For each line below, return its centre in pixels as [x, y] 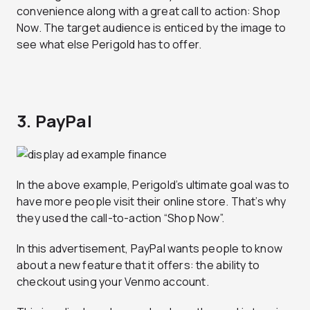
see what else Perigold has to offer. [109, 45]
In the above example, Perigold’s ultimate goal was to [153, 185]
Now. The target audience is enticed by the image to [152, 28]
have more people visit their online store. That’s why [152, 202]
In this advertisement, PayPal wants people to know [150, 249]
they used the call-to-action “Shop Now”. [120, 218]
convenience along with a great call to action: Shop [149, 11]
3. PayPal [54, 121]
